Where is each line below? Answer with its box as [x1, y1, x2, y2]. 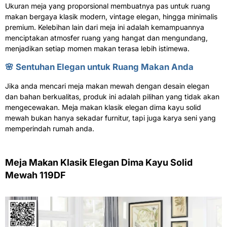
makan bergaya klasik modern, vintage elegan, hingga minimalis [5, 12, 217, 21]
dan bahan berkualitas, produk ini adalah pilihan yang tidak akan [5, 92, 219, 101]
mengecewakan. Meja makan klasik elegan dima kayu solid [5, 103, 201, 112]
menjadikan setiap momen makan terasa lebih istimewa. [5, 44, 190, 53]
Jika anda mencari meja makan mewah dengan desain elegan [5, 82, 209, 91]
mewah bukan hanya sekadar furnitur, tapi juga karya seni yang [5, 113, 216, 123]
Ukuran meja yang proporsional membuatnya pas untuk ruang [5, 2, 210, 11]
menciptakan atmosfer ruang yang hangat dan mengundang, [5, 33, 208, 43]
